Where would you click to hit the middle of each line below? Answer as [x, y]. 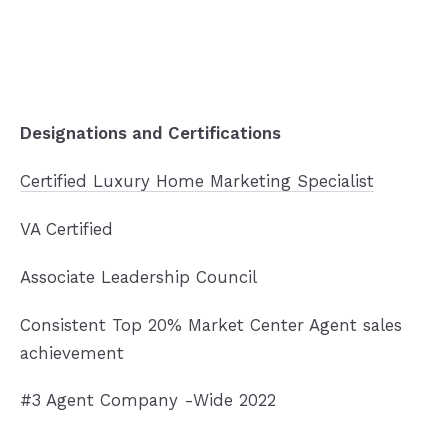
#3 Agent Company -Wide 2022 [147, 400]
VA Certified [66, 228]
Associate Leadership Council [138, 276]
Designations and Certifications [150, 133]
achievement [74, 352]
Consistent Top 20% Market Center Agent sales [210, 324]
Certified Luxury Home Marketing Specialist [196, 181]
